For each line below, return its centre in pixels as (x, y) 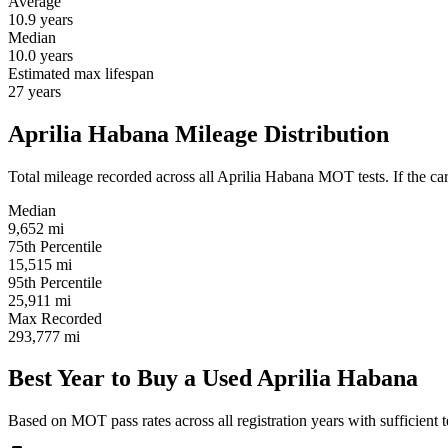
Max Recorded (55, 318)
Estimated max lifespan (81, 73)
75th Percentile (55, 246)
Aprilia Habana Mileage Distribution (198, 133)
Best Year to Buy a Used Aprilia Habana (213, 378)
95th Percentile (55, 282)
